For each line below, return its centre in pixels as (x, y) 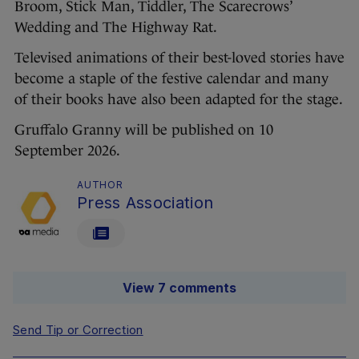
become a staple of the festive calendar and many (171, 79)
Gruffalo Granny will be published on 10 (144, 130)
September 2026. (69, 151)
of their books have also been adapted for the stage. (179, 100)
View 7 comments (179, 288)
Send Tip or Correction (78, 330)
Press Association (145, 203)
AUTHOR (100, 185)
